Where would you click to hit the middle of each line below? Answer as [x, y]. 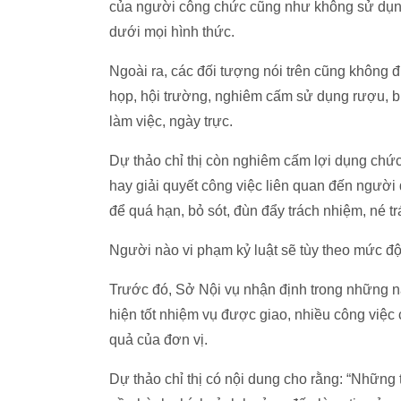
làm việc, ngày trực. [171, 121]
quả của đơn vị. [158, 340]
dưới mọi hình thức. [172, 32]
